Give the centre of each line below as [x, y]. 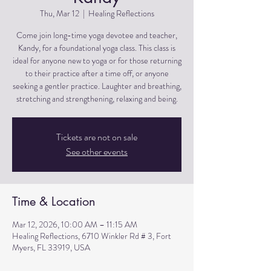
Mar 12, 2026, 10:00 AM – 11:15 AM [75, 224]
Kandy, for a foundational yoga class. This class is [97, 48]
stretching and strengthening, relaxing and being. [97, 99]
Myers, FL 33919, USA [51, 247]
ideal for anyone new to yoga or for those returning [97, 60]
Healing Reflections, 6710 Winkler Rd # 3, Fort [92, 236]
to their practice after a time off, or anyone [97, 73]
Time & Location [54, 201]
